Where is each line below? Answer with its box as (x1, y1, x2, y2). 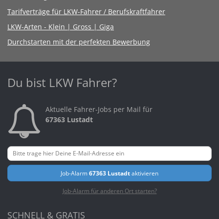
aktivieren (130, 169, 158, 177)
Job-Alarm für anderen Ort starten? (62, 186, 157, 195)
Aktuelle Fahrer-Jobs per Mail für (45, 104, 153, 114)
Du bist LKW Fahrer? (7, 74, 117, 90)
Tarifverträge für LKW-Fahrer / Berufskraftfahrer (7, 6, 165, 16)
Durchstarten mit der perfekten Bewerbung (7, 37, 150, 46)
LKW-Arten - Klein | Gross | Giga (7, 22, 114, 31)
